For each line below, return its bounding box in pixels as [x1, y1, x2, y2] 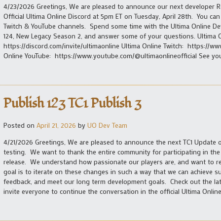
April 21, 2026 [37, 120, 76, 130]
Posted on [3, 120, 37, 130]
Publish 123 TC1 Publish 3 [3, 94, 141, 112]
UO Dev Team [87, 120, 127, 130]
